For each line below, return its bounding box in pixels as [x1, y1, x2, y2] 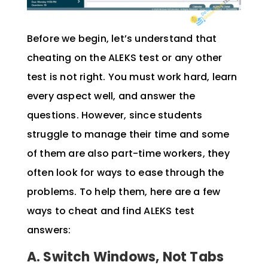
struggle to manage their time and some [26, 127, 230, 142]
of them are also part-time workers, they [26, 147, 230, 161]
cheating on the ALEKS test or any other [26, 51, 223, 65]
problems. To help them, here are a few [26, 185, 221, 199]
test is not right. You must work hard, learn [26, 70, 237, 84]
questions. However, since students [26, 108, 203, 123]
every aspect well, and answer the [26, 89, 196, 103]
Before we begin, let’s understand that [26, 32, 217, 46]
